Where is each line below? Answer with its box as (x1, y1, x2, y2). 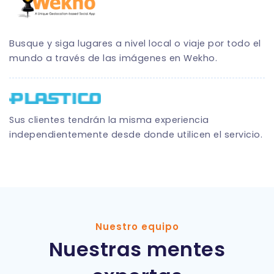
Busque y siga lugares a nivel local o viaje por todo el (9, 37, 261, 50)
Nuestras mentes (48, 235, 226, 263)
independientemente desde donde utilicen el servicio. (9, 128, 262, 141)
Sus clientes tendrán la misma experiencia (9, 113, 209, 126)
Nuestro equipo (95, 220, 179, 233)
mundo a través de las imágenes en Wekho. (9, 51, 217, 64)
